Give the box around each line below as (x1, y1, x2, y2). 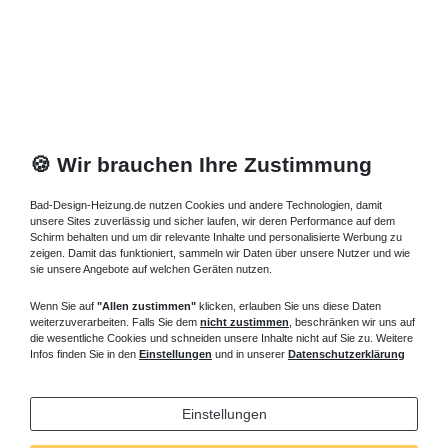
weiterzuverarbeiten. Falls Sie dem (30, 316, 200, 328)
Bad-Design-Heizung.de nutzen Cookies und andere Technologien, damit (30, 199, 382, 211)
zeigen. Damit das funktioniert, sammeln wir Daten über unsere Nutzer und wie (30, 247, 410, 259)
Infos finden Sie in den (30, 348, 139, 360)
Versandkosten (263, 54, 333, 66)
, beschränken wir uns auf (289, 316, 415, 328)
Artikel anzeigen (229, 21, 339, 38)
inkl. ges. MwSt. (164, 54, 237, 66)
